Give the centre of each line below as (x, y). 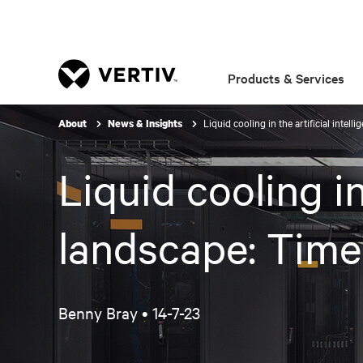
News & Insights (146, 124)
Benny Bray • (105, 312)
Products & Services (286, 78)
